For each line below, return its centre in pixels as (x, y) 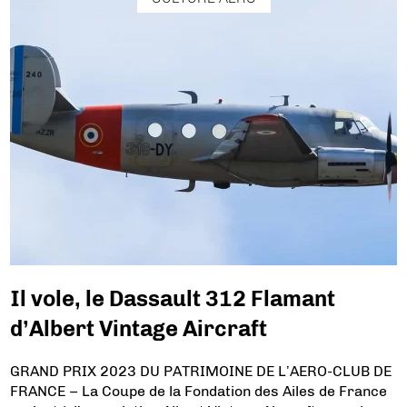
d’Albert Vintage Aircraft (139, 329)
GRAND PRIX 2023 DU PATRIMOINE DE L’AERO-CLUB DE (201, 371)
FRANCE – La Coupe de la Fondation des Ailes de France (199, 391)
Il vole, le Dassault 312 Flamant (173, 299)
